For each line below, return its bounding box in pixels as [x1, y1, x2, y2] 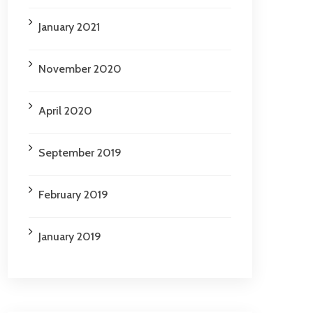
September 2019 [38, 146, 122, 159]
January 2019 [38, 230, 101, 243]
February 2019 [38, 188, 108, 201]
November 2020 [38, 62, 122, 75]
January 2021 [38, 20, 100, 34]
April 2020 [38, 104, 92, 117]
